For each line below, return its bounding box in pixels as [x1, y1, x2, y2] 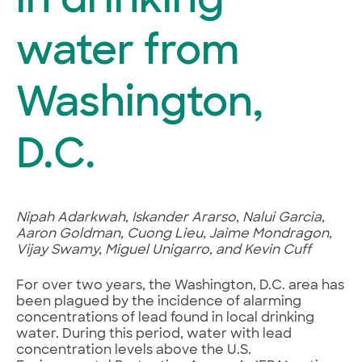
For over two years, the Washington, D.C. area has [16, 280, 344, 293]
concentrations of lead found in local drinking [16, 312, 314, 326]
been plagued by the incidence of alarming [16, 296, 301, 309]
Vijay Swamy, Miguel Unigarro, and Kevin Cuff [16, 244, 311, 258]
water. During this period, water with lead [16, 328, 292, 342]
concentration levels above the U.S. [16, 344, 251, 358]
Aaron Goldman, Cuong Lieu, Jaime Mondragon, [16, 228, 332, 242]
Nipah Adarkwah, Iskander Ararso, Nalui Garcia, [16, 212, 325, 225]
